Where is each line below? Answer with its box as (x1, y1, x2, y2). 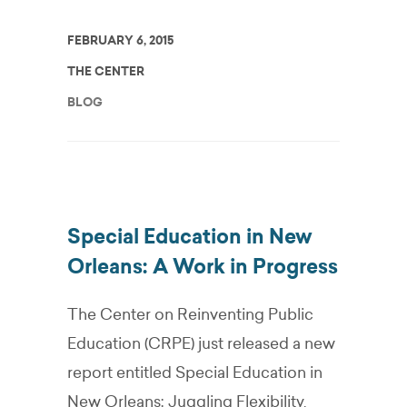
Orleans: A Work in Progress (67, 254, 338, 279)
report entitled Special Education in (67, 362, 323, 382)
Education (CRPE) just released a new (67, 333, 335, 353)
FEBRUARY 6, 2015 (67, 33, 174, 48)
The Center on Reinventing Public (67, 304, 313, 324)
